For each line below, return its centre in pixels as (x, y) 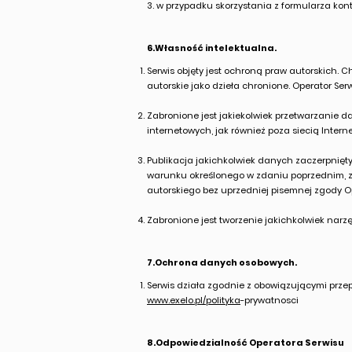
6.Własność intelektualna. (212, 48)
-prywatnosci (269, 300)
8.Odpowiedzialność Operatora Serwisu (246, 343)
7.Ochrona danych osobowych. (222, 262)
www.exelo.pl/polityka (194, 300)
